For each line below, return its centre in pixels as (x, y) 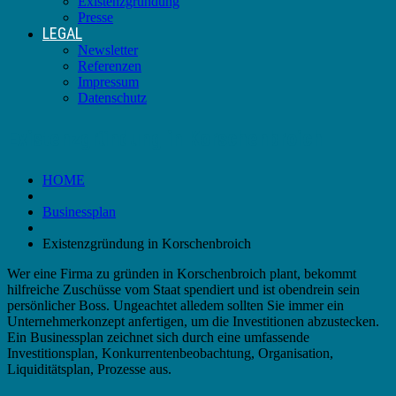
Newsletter (108, 50)
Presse (95, 17)
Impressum (108, 82)
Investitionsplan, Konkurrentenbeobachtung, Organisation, (170, 353)
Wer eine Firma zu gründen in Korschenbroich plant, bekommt (182, 273)
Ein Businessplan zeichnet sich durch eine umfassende (158, 337)
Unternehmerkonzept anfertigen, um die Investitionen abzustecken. (193, 321)
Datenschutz (112, 98)
